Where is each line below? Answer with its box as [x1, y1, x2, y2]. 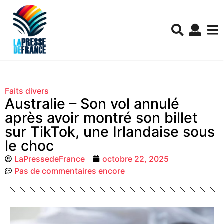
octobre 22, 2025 [102, 154, 169, 164]
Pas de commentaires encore [14, 166, 125, 176]
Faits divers [5, 86, 49, 96]
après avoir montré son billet [5, 109, 198, 126]
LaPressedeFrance [14, 154, 85, 164]
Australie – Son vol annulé [5, 95, 179, 112]
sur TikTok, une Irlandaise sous [5, 123, 215, 140]
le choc [5, 137, 54, 154]
